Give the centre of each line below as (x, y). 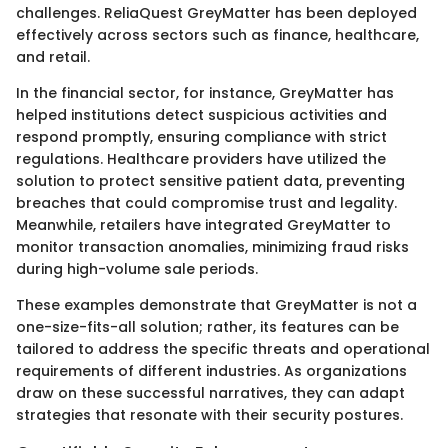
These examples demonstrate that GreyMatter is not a (216, 305)
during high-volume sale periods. (137, 269)
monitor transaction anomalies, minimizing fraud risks (212, 247)
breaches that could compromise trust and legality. (206, 203)
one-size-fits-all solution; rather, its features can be (207, 327)
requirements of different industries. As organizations (211, 371)
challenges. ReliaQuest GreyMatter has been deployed (216, 13)
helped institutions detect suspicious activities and (201, 115)
